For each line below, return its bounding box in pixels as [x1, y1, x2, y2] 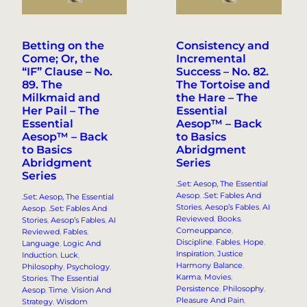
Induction [22, 250, 57, 260]
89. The [22, 78, 62, 92]
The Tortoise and [176, 78, 271, 92]
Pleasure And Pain [176, 295, 245, 306]
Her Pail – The [22, 104, 99, 118]
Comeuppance [176, 225, 232, 236]
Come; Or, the [22, 52, 99, 66]
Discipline [176, 237, 213, 247]
